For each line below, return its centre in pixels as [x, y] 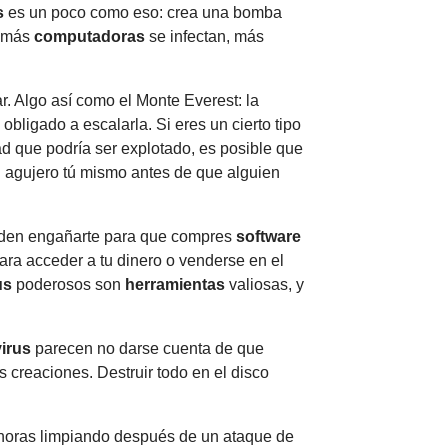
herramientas [175, 284]
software [268, 236]
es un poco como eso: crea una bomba [143, 12]
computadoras [89, 36]
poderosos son [68, 284]
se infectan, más [204, 36]
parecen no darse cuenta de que [147, 348]
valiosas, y [264, 284]
